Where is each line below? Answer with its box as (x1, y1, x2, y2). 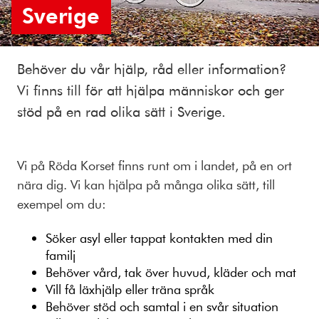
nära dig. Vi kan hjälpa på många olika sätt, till (17, 176, 275, 194)
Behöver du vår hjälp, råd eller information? (17, 59, 286, 78)
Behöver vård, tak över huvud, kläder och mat (46, 263, 296, 281)
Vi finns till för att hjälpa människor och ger (17, 80, 284, 100)
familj (46, 246, 75, 263)
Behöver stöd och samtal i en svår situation (46, 297, 278, 315)
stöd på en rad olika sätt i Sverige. (17, 102, 226, 121)
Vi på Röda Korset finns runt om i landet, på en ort (17, 157, 292, 174)
